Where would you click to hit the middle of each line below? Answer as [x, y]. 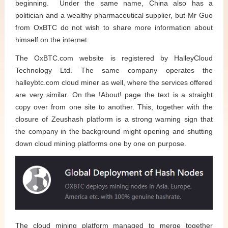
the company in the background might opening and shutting [114, 131]
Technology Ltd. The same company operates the [114, 70]
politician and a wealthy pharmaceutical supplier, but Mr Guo [114, 15]
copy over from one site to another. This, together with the [114, 107]
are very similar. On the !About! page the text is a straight [114, 94]
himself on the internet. [52, 39]
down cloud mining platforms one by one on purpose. [101, 143]
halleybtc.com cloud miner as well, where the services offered [114, 82]
